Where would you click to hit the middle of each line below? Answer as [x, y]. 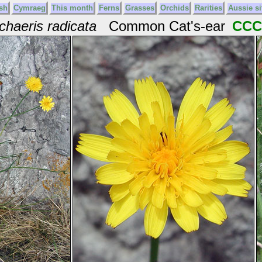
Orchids [174, 8]
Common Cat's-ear [163, 26]
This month [72, 8]
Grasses [139, 8]
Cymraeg [29, 8]
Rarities [208, 8]
